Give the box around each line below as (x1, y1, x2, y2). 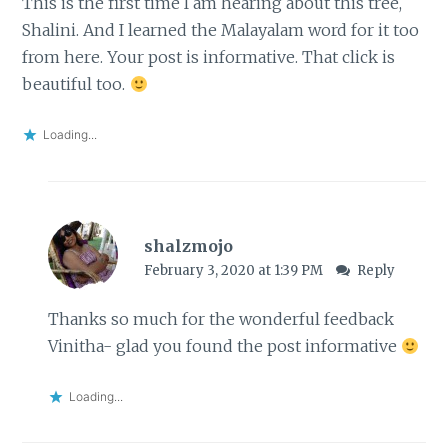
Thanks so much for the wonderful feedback (47, 308, 394, 329)
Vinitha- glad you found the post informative (47, 335, 401, 356)
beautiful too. (22, 74, 130, 95)
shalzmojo (143, 235, 233, 256)
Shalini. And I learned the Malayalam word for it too (22, 20, 420, 41)
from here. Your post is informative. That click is (22, 47, 396, 68)
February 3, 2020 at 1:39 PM (143, 261, 326, 279)
